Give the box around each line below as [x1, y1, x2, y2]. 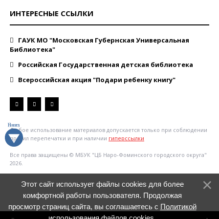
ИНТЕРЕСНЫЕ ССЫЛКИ [10, 8, 93, 18]
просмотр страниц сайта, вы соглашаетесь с [8, 202, 160, 211]
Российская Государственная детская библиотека [17, 60, 193, 69]
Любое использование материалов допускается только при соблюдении [10, 126, 207, 133]
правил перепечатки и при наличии [10, 134, 109, 142]
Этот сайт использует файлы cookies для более [21, 180, 184, 188]
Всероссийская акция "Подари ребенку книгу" [17, 75, 175, 84]
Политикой [160, 202, 197, 211]
